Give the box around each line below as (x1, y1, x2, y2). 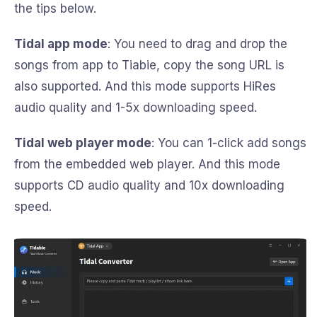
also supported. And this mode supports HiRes (14, 79, 276, 93)
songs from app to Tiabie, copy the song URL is (14, 57, 284, 72)
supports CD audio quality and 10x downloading (14, 178, 284, 192)
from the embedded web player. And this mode (14, 156, 280, 171)
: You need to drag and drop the (108, 36, 287, 51)
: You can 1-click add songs (151, 135, 306, 150)
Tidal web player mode (14, 135, 151, 150)
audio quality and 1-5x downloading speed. (14, 100, 257, 115)
